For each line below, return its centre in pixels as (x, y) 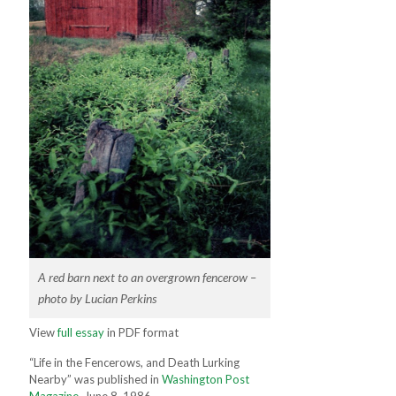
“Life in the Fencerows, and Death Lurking (134, 362)
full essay (81, 332)
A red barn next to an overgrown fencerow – (147, 277)
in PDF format (141, 332)
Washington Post (206, 379)
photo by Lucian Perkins (97, 298)
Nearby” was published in (95, 379)
